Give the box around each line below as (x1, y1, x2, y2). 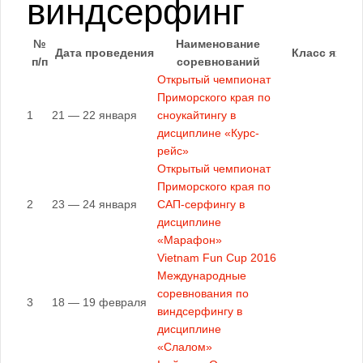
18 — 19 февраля (52, 296, 147, 309)
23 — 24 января (52, 198, 137, 211)
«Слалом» (157, 340, 212, 353)
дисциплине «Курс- (157, 126, 259, 139)
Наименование (176, 37, 260, 50)
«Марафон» (157, 233, 222, 246)
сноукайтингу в (157, 109, 236, 122)
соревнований (176, 55, 260, 68)
